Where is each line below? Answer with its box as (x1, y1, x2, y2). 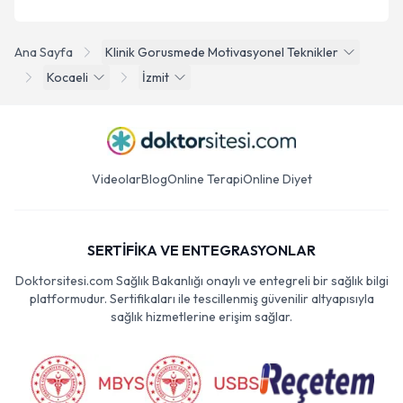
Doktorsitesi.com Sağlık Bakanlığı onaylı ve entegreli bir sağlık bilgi (14, 273, 389, 289)
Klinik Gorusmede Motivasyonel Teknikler (105, 44, 338, 60)
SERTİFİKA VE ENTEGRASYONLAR (87, 241, 316, 259)
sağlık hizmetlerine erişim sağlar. (111, 309, 292, 325)
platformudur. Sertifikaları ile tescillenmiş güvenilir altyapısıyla (29, 291, 374, 307)
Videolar (91, 171, 141, 187)
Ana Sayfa (14, 44, 73, 60)
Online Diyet (242, 171, 312, 187)
